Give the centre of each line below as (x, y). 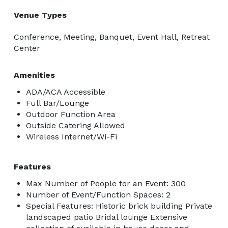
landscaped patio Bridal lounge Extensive (107, 217)
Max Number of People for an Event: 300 (106, 183)
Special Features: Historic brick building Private (119, 206)
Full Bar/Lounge (58, 103)
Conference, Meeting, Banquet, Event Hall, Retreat (112, 37)
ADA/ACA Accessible (66, 92)
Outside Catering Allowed (76, 125)
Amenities (34, 75)
